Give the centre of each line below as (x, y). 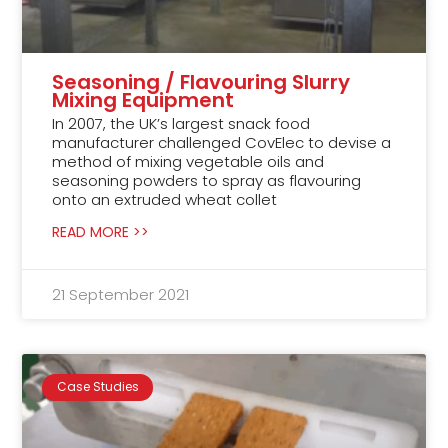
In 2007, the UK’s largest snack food (181, 124)
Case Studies (97, 387)
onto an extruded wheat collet (165, 200)
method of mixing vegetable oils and (188, 162)
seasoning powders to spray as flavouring (207, 181)
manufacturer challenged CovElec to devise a (222, 143)
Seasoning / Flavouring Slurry (201, 82)
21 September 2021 (121, 295)
